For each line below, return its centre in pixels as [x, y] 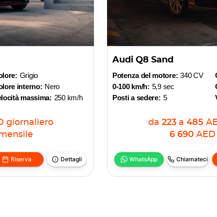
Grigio [29, 75]
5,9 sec [163, 86]
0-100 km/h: [131, 86]
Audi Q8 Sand [143, 60]
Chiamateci [192, 159]
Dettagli [71, 159]
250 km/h [68, 98]
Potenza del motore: [145, 75]
